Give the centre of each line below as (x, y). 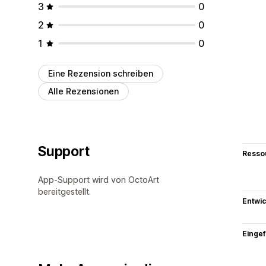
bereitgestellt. (64, 191)
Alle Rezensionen (83, 91)
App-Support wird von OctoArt (99, 179)
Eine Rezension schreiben (101, 73)
